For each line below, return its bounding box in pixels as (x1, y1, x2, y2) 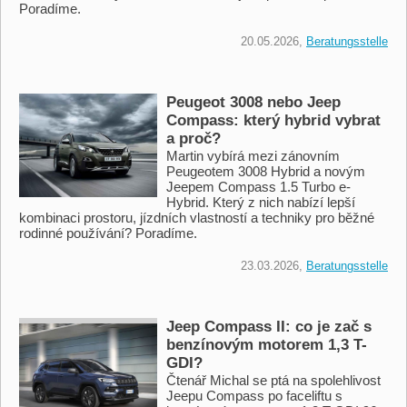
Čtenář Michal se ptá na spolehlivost (166, 372, 381, 388)
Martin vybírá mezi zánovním (166, 147, 340, 164)
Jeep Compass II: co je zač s (166, 317, 372, 335)
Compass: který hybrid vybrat (166, 111, 381, 129)
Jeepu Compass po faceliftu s (166, 387, 342, 403)
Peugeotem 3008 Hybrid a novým (166, 163, 365, 179)
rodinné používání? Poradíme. (19, 224, 197, 241)
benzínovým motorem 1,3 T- (166, 335, 367, 353)
